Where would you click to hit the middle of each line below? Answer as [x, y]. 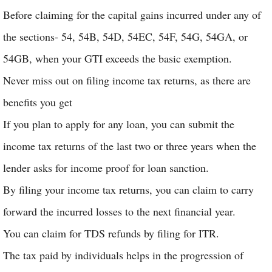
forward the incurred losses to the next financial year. [121, 211]
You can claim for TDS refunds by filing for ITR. [111, 233]
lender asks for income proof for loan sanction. [106, 168]
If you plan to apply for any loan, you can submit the [119, 124]
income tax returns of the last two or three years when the [130, 146]
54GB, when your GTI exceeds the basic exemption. [117, 58]
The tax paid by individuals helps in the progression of [123, 255]
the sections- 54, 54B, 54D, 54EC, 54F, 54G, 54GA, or [125, 36]
